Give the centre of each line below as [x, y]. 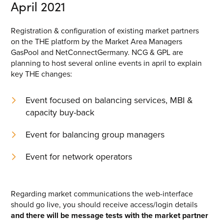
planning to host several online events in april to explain [107, 63]
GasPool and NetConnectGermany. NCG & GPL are [97, 53]
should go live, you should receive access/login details [104, 205]
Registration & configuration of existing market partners [105, 31]
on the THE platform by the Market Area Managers [97, 42]
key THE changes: [42, 74]
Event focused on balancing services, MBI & [110, 100]
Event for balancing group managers [95, 135]
